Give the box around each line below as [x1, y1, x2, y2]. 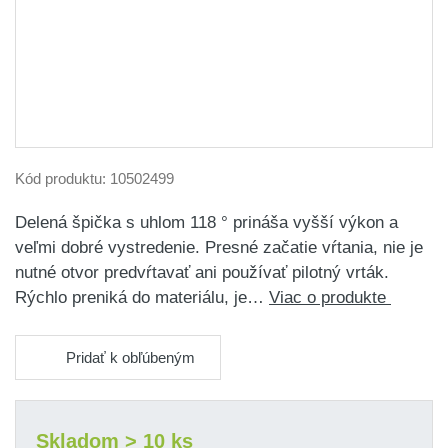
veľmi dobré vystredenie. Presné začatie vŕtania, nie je [15, 238, 423, 257]
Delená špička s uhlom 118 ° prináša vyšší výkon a [15, 213, 398, 232]
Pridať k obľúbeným [66, 348, 195, 366]
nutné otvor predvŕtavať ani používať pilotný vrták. [15, 263, 389, 282]
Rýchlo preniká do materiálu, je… [15, 288, 269, 307]
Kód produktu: [15, 170, 110, 187]
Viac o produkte [269, 288, 391, 307]
